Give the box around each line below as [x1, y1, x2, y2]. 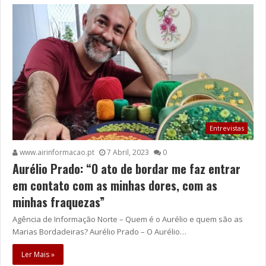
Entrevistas [210, 123, 244, 132]
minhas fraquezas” [12, 192, 104, 211]
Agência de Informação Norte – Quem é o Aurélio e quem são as [12, 213, 243, 224]
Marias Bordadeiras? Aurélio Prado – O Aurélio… [12, 226, 186, 237]
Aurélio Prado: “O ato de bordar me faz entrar [12, 159, 240, 178]
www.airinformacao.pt [18, 147, 94, 157]
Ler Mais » [21, 249, 55, 259]
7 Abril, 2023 [107, 147, 149, 157]
